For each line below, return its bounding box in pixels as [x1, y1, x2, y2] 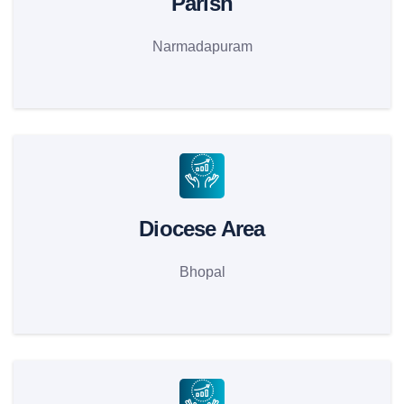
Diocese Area [139, 216, 265, 241]
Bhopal [179, 264, 225, 280]
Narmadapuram [151, 39, 252, 54]
